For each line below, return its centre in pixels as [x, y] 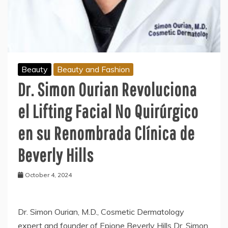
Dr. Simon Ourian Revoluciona [107, 89]
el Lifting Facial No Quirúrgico [108, 111]
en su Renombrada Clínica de [106, 133]
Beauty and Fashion [93, 69]
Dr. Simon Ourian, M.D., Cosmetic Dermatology [101, 211]
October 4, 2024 [48, 175]
